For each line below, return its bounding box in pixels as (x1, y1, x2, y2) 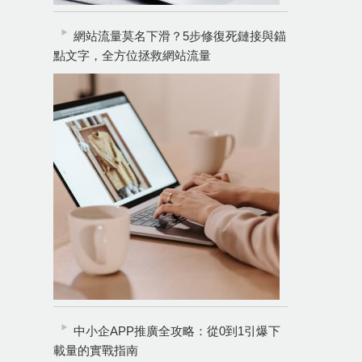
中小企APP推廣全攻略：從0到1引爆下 (74, 324, 280, 338)
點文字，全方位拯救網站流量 (53, 48, 211, 62)
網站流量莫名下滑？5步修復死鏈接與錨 (74, 29, 286, 43)
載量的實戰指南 (53, 343, 138, 357)
